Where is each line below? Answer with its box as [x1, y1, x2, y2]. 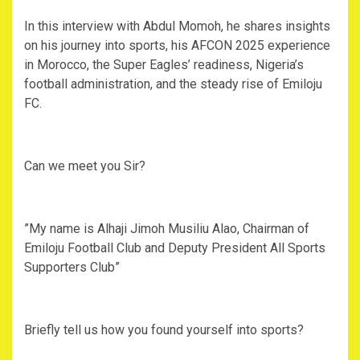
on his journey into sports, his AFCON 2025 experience [24, 38, 330, 54]
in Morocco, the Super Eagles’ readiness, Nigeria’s [24, 57, 304, 73]
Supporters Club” [24, 260, 120, 276]
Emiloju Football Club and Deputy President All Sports [24, 240, 325, 256]
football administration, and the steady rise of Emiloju [24, 76, 322, 92]
